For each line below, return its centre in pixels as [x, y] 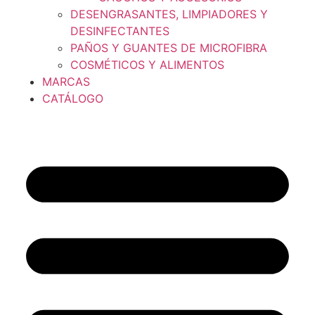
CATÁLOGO [73, 98]
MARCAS [66, 81]
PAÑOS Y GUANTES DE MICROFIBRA [169, 47]
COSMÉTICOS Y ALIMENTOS [147, 64]
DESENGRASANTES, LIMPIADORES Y [169, 14]
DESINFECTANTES [120, 31]
